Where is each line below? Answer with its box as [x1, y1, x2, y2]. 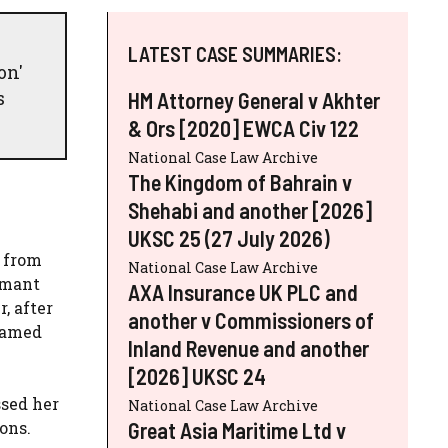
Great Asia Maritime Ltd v [128, 416, 346, 443]
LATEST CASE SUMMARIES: [128, 41, 342, 66]
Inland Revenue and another [128, 334, 369, 361]
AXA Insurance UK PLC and [128, 278, 358, 305]
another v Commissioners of [128, 306, 374, 333]
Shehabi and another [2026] [128, 196, 372, 223]
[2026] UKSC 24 [128, 362, 266, 389]
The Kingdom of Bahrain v [128, 168, 352, 195]
